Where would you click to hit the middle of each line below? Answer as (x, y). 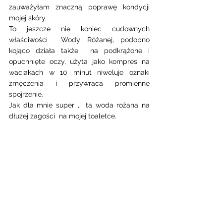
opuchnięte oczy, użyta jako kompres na (79, 62)
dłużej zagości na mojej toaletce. (64, 116)
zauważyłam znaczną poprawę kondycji (79, 7)
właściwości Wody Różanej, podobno (79, 40)
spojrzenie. (28, 94)
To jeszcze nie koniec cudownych (79, 29)
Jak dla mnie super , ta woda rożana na (79, 105)
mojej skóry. (29, 18)
